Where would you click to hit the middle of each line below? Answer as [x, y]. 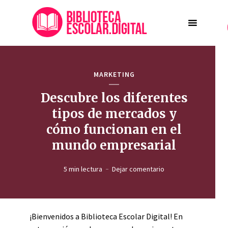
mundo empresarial [114, 145]
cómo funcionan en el [114, 130]
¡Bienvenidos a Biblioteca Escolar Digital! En [106, 216]
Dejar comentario [138, 169]
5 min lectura [83, 169]
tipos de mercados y [114, 114]
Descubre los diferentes [114, 98]
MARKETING [114, 74]
